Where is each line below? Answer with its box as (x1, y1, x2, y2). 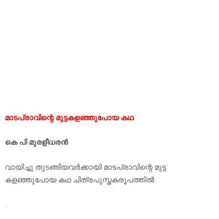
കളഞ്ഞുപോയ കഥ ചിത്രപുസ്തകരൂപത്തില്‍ (5, 174, 154, 184)
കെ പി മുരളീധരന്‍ (5, 137, 68, 147)
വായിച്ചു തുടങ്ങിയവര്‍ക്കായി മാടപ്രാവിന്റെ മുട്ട (5, 161, 166, 172)
